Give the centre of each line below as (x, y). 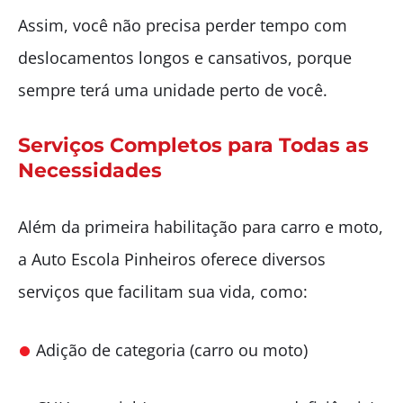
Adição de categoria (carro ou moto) (172, 349)
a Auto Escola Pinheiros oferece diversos (172, 259)
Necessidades (90, 170)
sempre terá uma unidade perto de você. (173, 90)
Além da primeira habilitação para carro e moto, (201, 226)
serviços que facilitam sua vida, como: (163, 291)
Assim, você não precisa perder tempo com (183, 25)
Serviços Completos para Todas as (193, 145)
